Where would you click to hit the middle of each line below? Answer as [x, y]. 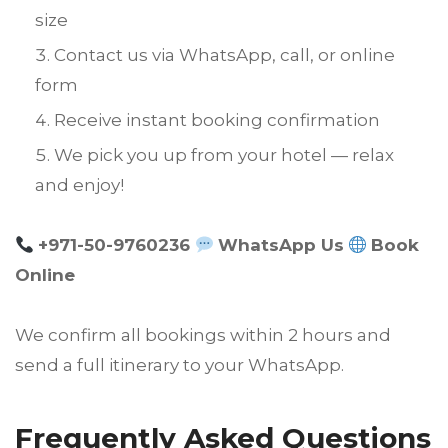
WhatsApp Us [280, 245]
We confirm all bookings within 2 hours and [203, 335]
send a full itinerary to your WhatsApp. [179, 365]
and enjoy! [79, 185]
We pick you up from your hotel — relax [224, 155]
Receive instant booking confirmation [217, 120]
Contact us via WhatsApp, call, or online [224, 55]
